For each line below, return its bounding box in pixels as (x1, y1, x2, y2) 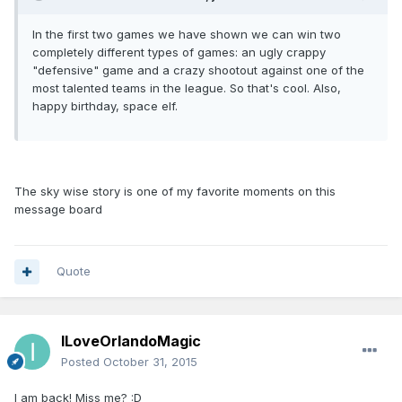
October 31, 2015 (103, 354, 197, 370)
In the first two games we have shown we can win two (32, 27, 341, 42)
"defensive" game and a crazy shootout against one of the (32, 63, 364, 78)
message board (14, 202, 102, 217)
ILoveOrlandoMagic (61, 332, 201, 351)
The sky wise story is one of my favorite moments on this (14, 184, 336, 199)
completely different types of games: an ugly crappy (32, 45, 326, 60)
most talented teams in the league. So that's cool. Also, (32, 81, 341, 96)
